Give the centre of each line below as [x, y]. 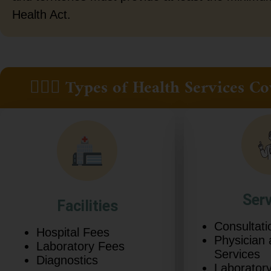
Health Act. [41, 15]
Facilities [87, 206]
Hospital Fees [73, 233]
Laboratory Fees [80, 247]
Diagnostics [67, 260]
